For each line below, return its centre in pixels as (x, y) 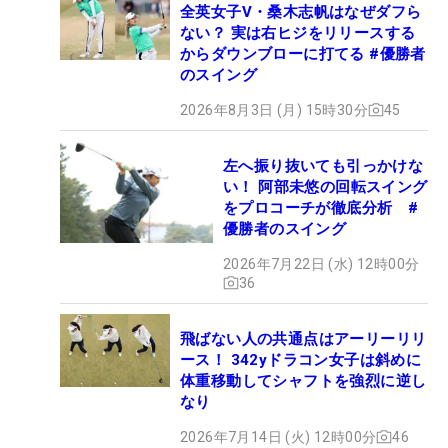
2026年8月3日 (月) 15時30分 (274, 109)
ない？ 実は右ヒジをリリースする (298, 32)
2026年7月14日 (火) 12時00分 (278, 436)
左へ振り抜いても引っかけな (323, 165)
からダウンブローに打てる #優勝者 (303, 53)
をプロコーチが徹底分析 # (321, 207)
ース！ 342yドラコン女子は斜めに (301, 359)
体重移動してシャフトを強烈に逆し (303, 380)
